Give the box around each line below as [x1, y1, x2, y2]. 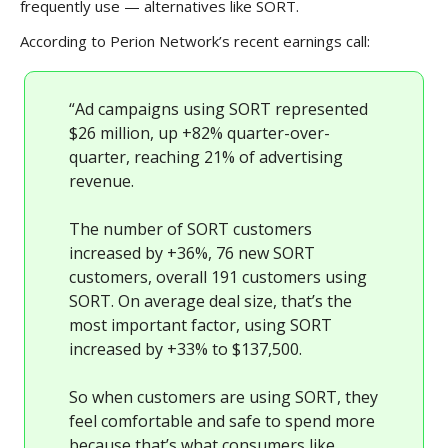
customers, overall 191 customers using [69, 266, 367, 289]
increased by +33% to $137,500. [69, 338, 302, 361]
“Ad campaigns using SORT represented [69, 98, 368, 121]
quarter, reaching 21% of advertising [69, 146, 343, 169]
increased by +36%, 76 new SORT [69, 242, 315, 265]
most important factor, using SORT [69, 314, 332, 337]
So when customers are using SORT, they [69, 386, 378, 409]
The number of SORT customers [69, 218, 312, 241]
